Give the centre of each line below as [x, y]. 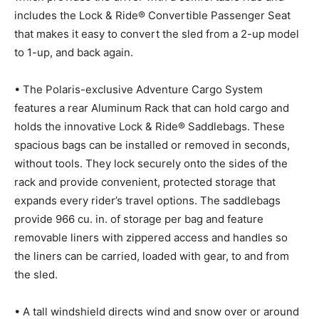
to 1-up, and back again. [74, 53]
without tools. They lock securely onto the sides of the [151, 164]
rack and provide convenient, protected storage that [145, 182]
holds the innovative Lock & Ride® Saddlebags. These [150, 127]
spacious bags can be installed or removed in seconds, [152, 145]
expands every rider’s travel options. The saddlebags [147, 201]
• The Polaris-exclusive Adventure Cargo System [138, 90]
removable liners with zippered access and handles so [151, 238]
